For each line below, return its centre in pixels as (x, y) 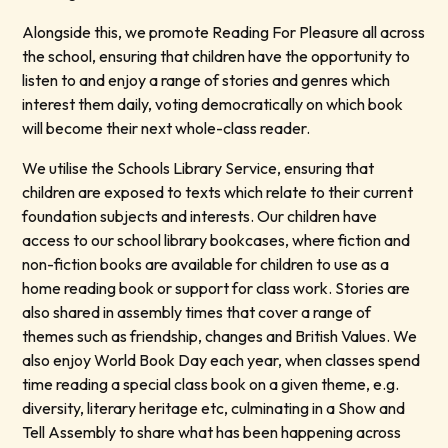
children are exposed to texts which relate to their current (218, 192)
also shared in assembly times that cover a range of (197, 312)
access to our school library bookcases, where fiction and (216, 240)
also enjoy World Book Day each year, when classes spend (221, 360)
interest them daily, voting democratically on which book (213, 104)
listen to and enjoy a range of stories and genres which (206, 80)
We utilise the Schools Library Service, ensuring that (198, 168)
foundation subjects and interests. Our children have (200, 216)
